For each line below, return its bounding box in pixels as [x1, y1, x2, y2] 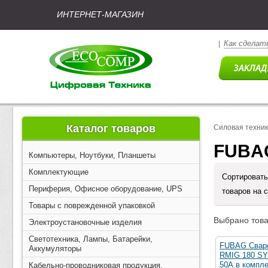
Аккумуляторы [29, 244, 81, 253]
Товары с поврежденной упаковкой [29, 201, 155, 210]
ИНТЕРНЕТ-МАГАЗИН [57, 10, 144, 19]
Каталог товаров [66, 123, 156, 135]
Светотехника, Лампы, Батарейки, [29, 234, 153, 243]
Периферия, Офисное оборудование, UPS [29, 184, 182, 193]
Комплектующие [29, 167, 89, 176]
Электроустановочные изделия [29, 218, 142, 227]
